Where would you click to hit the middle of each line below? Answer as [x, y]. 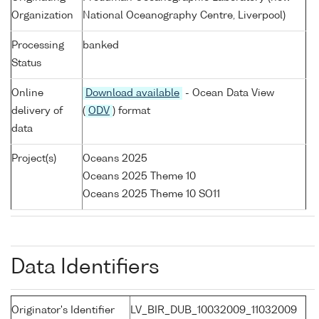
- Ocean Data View [228, 94]
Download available [132, 94]
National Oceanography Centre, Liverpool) [184, 16]
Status [26, 64]
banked [101, 46]
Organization [42, 16]
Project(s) [34, 159]
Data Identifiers [85, 268]
